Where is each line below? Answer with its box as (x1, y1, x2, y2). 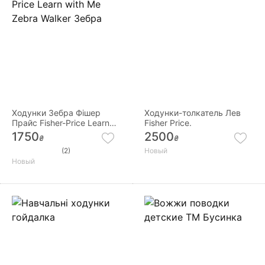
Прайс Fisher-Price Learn (12, 118, 109, 128)
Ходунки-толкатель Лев (144, 108, 241, 118)
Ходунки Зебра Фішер (12, 108, 101, 118)
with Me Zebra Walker (12, 128, 96, 138)
